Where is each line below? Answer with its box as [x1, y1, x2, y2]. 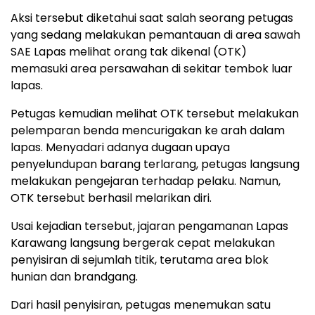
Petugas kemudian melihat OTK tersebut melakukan [11, 105, 299, 122]
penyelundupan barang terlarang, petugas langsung [11, 156, 300, 173]
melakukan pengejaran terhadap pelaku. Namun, [11, 173, 281, 190]
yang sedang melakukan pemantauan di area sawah [11, 27, 300, 44]
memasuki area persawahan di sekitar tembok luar [11, 60, 292, 77]
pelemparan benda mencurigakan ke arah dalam [11, 122, 285, 139]
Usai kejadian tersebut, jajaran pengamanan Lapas [11, 218, 288, 235]
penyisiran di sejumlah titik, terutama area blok [11, 252, 269, 269]
